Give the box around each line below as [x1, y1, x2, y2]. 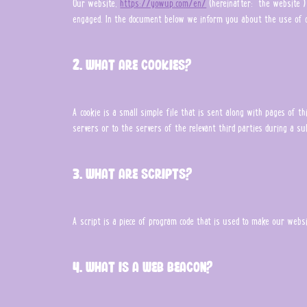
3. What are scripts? [73, 164, 193, 183]
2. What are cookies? [73, 55, 192, 74]
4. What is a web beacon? [73, 257, 213, 276]
